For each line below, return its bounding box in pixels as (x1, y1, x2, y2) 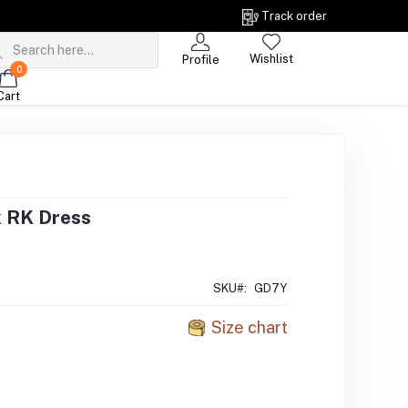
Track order (261, 9, 328, 23)
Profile (181, 52, 219, 66)
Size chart (211, 317, 289, 337)
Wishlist (249, 52, 293, 66)
